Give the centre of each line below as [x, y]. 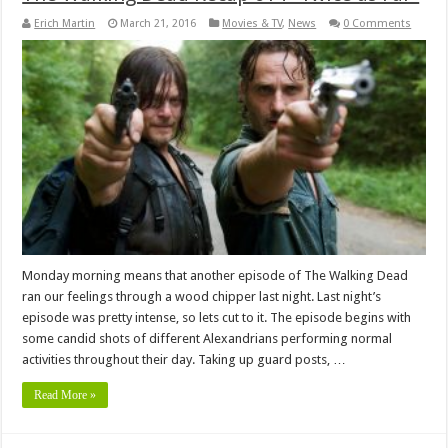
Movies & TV [252, 24]
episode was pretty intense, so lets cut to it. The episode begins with [217, 318]
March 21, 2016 [158, 24]
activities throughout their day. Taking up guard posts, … [184, 360]
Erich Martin [65, 24]
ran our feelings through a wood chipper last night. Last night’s [202, 297]
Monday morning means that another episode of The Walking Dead [215, 276]
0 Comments [377, 24]
